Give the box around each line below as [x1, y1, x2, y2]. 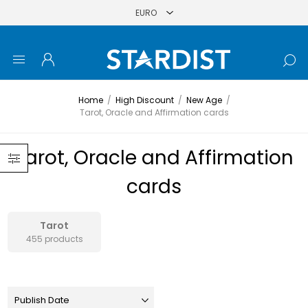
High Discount [115, 94, 174, 106]
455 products [25, 233, 83, 245]
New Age [186, 94, 222, 106]
